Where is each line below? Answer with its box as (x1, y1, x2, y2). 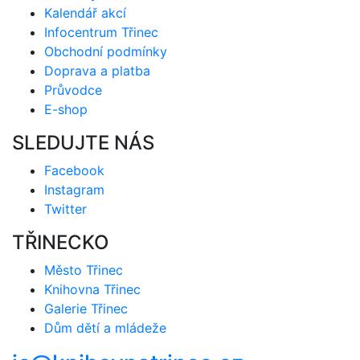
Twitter (44, 200, 87, 217)
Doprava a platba (44, 62, 150, 79)
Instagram (44, 181, 104, 198)
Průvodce (44, 81, 102, 98)
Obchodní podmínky (44, 43, 167, 59)
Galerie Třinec (44, 300, 128, 317)
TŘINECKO (12, 230, 108, 254)
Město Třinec (44, 261, 123, 278)
